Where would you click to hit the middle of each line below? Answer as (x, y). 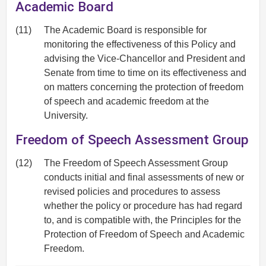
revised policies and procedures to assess (132, 191)
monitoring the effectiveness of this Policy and (140, 44)
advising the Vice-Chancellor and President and (145, 58)
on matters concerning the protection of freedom (144, 87)
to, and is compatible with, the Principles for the (142, 220)
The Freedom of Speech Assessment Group (136, 163)
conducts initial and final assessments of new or (144, 177)
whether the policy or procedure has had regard (143, 205)
